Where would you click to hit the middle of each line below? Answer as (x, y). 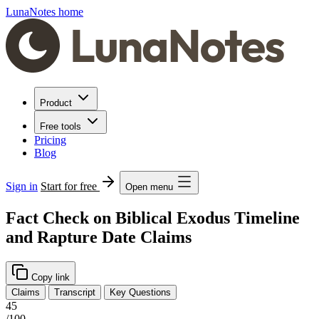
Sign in (22, 186)
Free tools (61, 126)
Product (56, 103)
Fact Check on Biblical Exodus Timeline (153, 218)
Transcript (75, 292)
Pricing (50, 140)
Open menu (149, 187)
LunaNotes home (45, 12)
